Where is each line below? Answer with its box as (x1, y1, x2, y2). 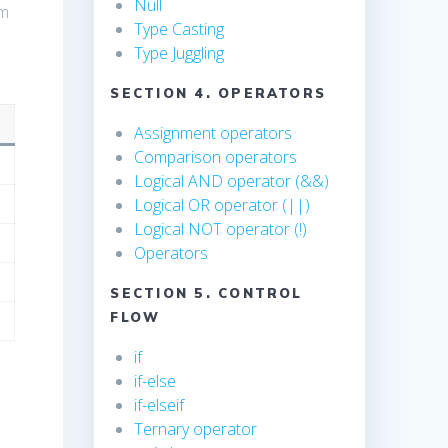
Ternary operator (134, 418, 258, 441)
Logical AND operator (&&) (134, 170, 330, 193)
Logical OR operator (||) (134, 194, 311, 217)
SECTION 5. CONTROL (110, 285, 303, 302)
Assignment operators (134, 122, 293, 145)
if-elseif (134, 394, 185, 417)
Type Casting (134, 18, 225, 41)
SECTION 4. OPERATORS (110, 85, 327, 102)
